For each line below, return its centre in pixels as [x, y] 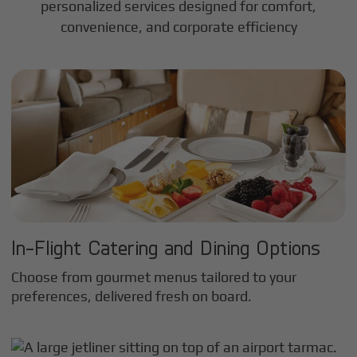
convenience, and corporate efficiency [178, 26]
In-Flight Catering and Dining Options [166, 247]
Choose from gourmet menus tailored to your [154, 277]
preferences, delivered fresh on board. [132, 296]
